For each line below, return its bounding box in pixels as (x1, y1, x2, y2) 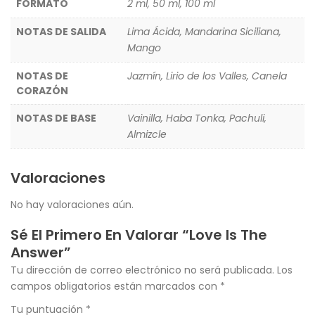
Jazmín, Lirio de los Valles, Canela (127, 68, 287, 83)
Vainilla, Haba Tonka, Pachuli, (127, 110, 266, 125)
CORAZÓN (16, 83, 68, 98)
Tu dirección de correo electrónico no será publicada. (11, 262, 274, 277)
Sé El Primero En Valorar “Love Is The (11, 224, 267, 245)
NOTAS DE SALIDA (16, 24, 106, 39)
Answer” (11, 242, 71, 262)
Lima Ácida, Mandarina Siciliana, (127, 24, 281, 39)
